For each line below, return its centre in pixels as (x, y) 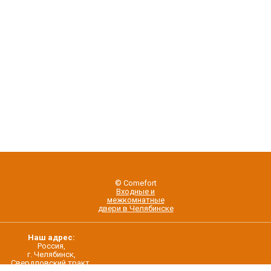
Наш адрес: (51, 237)
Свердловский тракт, (51, 263)
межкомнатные (135, 200)
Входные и (135, 191)
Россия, (51, 246)
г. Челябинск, (51, 254)
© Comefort (135, 183)
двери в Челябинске (135, 208)
